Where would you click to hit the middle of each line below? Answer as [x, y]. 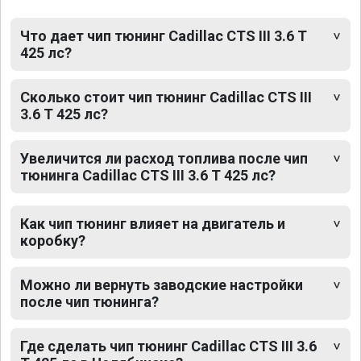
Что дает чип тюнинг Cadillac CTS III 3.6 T [164, 36]
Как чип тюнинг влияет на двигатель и [153, 224]
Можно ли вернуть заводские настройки [162, 285]
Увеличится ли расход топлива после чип [164, 159]
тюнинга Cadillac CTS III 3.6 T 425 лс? [148, 176]
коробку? [53, 241]
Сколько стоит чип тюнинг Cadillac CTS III [166, 98]
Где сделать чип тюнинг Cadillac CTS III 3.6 [168, 346]
